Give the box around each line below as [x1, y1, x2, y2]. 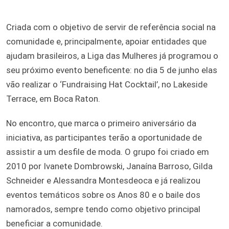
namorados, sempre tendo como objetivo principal [6, 203, 200, 214]
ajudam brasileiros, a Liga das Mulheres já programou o [6, 50, 218, 61]
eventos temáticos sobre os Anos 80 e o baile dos [6, 189, 200, 200]
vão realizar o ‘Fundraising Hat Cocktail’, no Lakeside [6, 79, 208, 89]
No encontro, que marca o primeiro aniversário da [6, 118, 196, 128]
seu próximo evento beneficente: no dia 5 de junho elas [6, 64, 217, 75]
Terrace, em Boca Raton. [6, 93, 100, 104]
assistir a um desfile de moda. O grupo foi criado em [6, 146, 209, 157]
